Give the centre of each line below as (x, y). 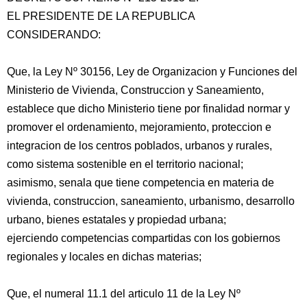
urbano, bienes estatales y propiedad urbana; (116, 220)
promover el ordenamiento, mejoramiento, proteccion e (139, 127)
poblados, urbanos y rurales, (202, 146)
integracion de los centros (69, 146)
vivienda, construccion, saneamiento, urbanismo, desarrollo (151, 201)
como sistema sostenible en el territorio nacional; (125, 164)
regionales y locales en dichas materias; (104, 257)
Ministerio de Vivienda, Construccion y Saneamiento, (135, 90)
